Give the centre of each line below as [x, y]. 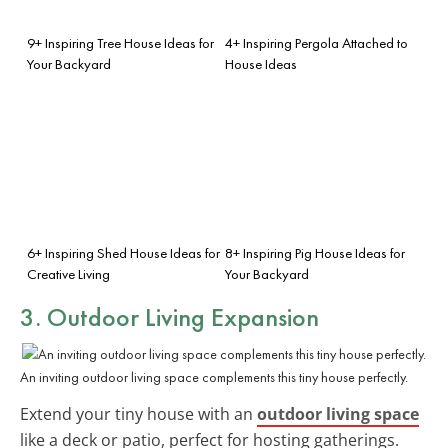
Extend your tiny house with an [138, 413]
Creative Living [68, 273]
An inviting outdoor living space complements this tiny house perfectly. [214, 376]
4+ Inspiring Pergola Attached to [316, 42]
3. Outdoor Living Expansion [169, 316]
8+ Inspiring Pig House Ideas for [315, 252]
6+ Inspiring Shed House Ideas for [123, 252]
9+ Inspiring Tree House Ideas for [120, 42]
